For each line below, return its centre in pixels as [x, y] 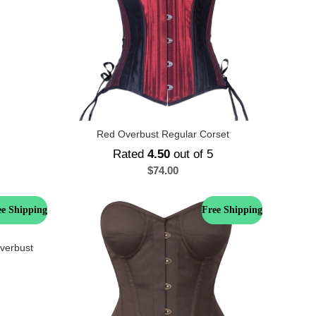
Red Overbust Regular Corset [163, 134]
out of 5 [191, 154]
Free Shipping [232, 210]
